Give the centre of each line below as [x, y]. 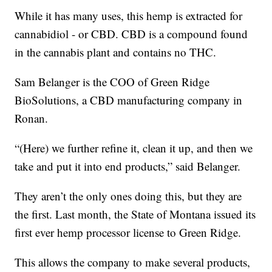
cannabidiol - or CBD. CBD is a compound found [131, 34]
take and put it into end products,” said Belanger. [128, 166]
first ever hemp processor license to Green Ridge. [128, 233]
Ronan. [32, 118]
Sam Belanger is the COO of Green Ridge [112, 82]
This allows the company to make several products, [133, 262]
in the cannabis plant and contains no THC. [116, 52]
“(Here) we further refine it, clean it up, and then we [134, 148]
